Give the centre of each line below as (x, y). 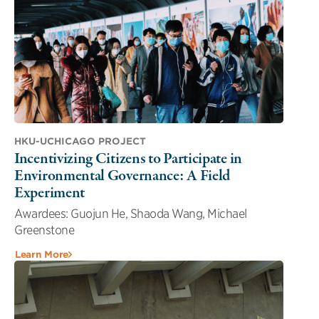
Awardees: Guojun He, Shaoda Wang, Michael (131, 213)
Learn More (42, 254)
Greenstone (44, 230)
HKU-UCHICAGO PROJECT (80, 141)
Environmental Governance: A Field (122, 176)
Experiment (49, 193)
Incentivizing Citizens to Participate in (128, 158)
